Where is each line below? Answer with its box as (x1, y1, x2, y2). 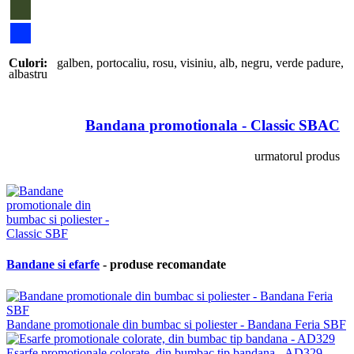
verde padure (276, 55, 341, 70)
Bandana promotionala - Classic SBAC (85, 117, 340, 134)
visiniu (180, 55, 213, 70)
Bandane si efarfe (6, 258, 100, 272)
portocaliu (96, 55, 146, 70)
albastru (9, 66, 47, 81)
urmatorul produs (254, 149, 340, 164)
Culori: (9, 55, 47, 70)
